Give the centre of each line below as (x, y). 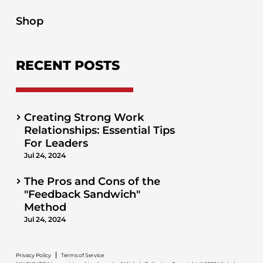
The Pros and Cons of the (92, 182)
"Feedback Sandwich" (82, 195)
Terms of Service (82, 255)
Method (45, 208)
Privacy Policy (33, 255)
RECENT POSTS (68, 66)
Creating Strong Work (84, 118)
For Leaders (56, 144)
